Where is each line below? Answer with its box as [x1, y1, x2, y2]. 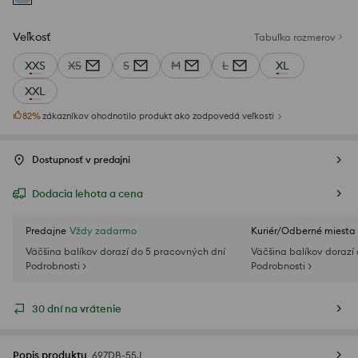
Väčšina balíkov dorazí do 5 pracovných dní [26, 245, 225, 258]
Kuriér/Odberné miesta [251, 225, 356, 237]
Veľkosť [13, 30, 50, 45]
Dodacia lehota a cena [32, 187, 143, 201]
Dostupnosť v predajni [32, 153, 130, 166]
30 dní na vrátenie [32, 302, 121, 316]
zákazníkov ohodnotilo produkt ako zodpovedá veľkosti [42, 110, 274, 122]
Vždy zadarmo [70, 225, 137, 237]
